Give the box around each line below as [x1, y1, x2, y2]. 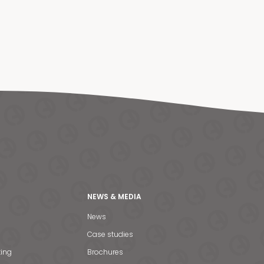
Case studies [87, 229, 133, 240]
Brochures [87, 247, 123, 258]
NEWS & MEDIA [87, 192, 141, 202]
